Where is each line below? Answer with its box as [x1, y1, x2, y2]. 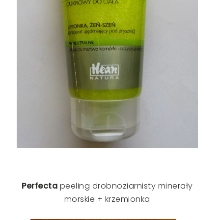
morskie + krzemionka [64, 193, 150, 205]
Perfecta [22, 180, 58, 192]
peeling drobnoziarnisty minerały [57, 180, 193, 192]
